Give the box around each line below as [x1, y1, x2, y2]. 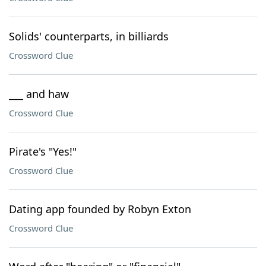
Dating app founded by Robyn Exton [9, 202, 191, 216]
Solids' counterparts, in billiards [9, 29, 169, 43]
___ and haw [9, 87, 69, 101]
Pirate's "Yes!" [9, 144, 77, 159]
